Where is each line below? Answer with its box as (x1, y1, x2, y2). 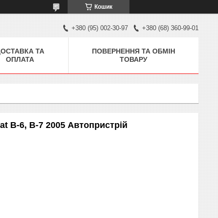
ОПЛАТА (6, 55, 34, 63)
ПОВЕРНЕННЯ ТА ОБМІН (92, 47, 175, 55)
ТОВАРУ (120, 55, 147, 63)
